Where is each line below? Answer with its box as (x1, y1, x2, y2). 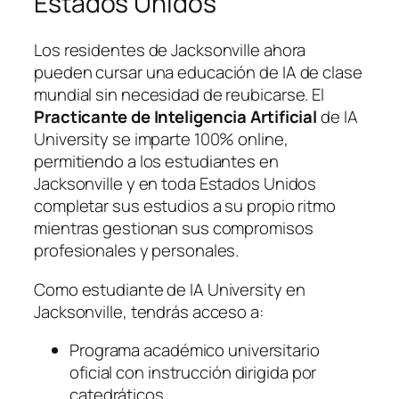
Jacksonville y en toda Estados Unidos (34, 172, 317, 196)
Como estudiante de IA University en (34, 277, 305, 301)
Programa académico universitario (69, 338, 320, 362)
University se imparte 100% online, (34, 127, 289, 151)
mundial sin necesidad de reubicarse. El (34, 83, 325, 107)
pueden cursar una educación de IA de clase (34, 61, 362, 85)
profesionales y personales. (34, 239, 240, 263)
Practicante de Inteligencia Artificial (34, 105, 318, 129)
